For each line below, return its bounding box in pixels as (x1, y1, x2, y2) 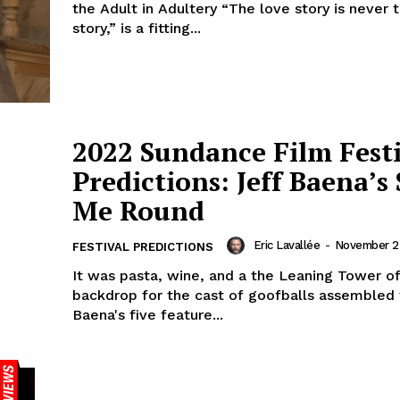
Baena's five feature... (72, 306, 223, 324)
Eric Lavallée (253, 238, 320, 253)
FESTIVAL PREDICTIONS (72, 240, 213, 254)
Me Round (72, 193, 204, 229)
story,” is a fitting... (72, 20, 201, 37)
